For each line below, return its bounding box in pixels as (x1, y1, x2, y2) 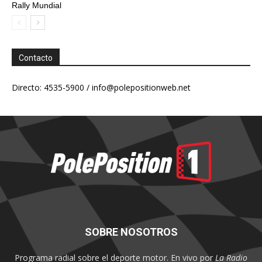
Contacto (19, 53, 53, 63)
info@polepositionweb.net (92, 82, 191, 93)
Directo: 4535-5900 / (12, 82, 92, 93)
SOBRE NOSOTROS (84, 226, 178, 238)
